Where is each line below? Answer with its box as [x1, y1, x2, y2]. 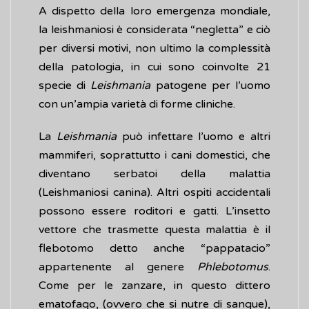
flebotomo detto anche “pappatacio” [39, 241, 270, 256]
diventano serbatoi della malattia [39, 167, 270, 181]
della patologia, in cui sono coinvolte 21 [39, 60, 270, 74]
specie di [39, 79, 91, 93]
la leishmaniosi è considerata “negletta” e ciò [39, 23, 270, 37]
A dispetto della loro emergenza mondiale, [39, 4, 270, 19]
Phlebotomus [197, 260, 268, 275]
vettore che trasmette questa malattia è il [39, 223, 270, 237]
